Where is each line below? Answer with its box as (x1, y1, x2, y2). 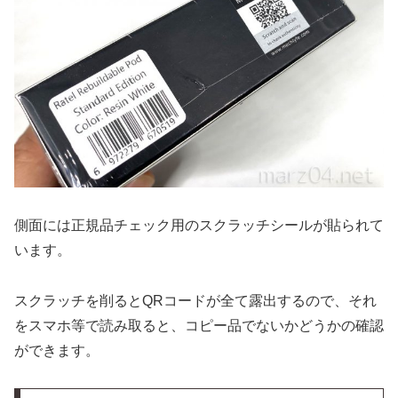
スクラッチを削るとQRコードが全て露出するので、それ (14, 292, 377, 308)
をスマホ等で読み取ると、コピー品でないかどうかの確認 (14, 317, 384, 333)
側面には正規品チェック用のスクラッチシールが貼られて (14, 217, 384, 233)
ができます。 (14, 342, 99, 358)
